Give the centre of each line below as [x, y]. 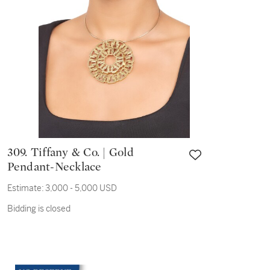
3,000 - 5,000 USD [81, 188]
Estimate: [25, 188]
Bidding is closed [39, 209]
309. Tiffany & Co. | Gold [19, 152]
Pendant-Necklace [54, 167]
